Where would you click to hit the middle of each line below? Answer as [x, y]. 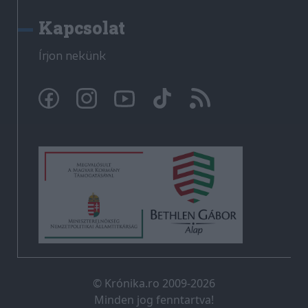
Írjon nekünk [72, 56]
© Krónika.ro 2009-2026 [154, 284]
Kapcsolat [82, 28]
